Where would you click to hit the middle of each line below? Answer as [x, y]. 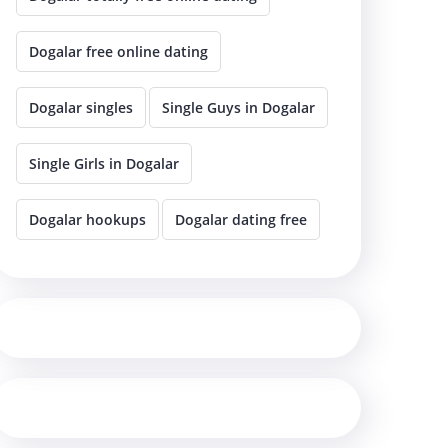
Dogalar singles [81, 107]
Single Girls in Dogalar [104, 163]
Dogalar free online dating [118, 51]
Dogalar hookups [87, 219]
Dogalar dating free [241, 219]
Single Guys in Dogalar [238, 107]
